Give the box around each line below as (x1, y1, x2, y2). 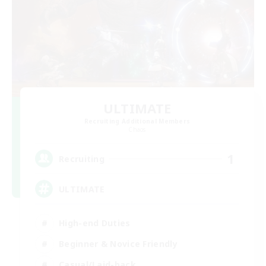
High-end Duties (59, 217, 131, 229)
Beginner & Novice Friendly (59, 237, 178, 249)
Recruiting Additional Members (84, 117, 191, 125)
